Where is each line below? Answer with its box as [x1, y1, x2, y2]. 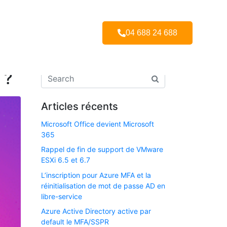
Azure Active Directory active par [41, 207, 151, 216]
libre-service [41, 192, 82, 201]
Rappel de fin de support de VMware [41, 145, 163, 154]
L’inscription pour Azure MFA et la [41, 170, 151, 179]
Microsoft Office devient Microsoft [41, 120, 154, 128]
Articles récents [41, 100, 118, 112]
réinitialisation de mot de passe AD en [41, 181, 165, 190]
